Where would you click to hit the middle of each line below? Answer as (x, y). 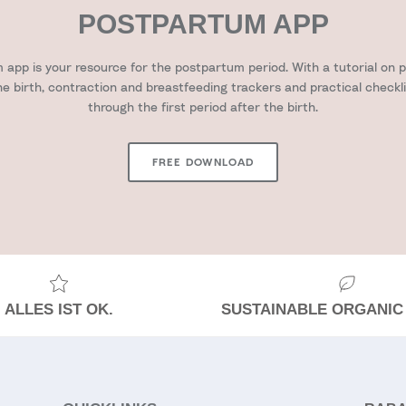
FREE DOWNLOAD (203, 161)
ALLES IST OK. (58, 310)
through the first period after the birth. (203, 106)
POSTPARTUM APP (203, 24)
